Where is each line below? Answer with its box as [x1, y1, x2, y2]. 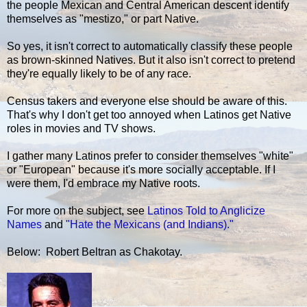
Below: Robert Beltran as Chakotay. [7, 246, 182, 258]
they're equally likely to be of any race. [7, 68, 191, 80]
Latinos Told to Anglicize [147, 205, 265, 217]
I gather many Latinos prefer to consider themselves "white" [7, 150, 293, 162]
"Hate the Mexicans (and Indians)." [66, 219, 234, 231]
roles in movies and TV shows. [7, 123, 156, 135]
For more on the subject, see [7, 205, 147, 217]
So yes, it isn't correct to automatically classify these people [7, 40, 293, 53]
